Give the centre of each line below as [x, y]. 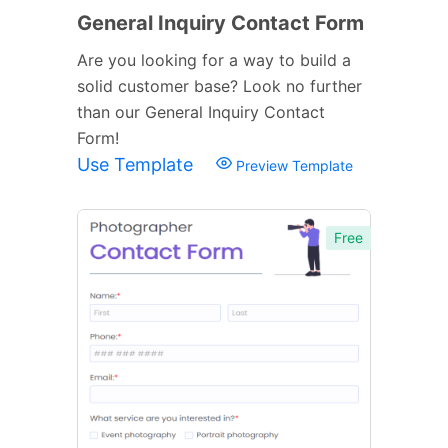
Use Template [137, 164]
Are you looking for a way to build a [214, 59]
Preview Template [292, 165]
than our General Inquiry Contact [201, 111]
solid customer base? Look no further [219, 85]
